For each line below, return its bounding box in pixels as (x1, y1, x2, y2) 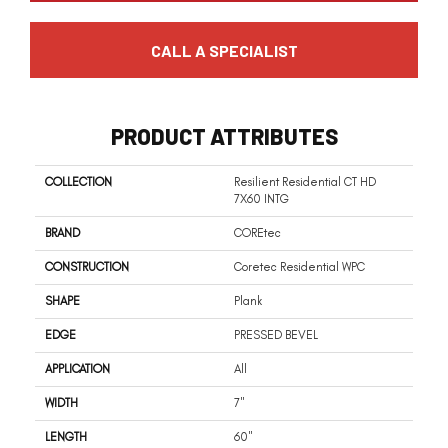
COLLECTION (45, 175, 112, 190)
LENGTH (45, 430, 87, 445)
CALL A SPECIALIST (150, 40, 298, 60)
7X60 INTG (234, 192, 289, 207)
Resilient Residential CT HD (234, 175, 376, 190)
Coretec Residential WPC (234, 260, 365, 275)
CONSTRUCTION (45, 260, 129, 275)
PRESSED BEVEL (234, 328, 318, 343)
